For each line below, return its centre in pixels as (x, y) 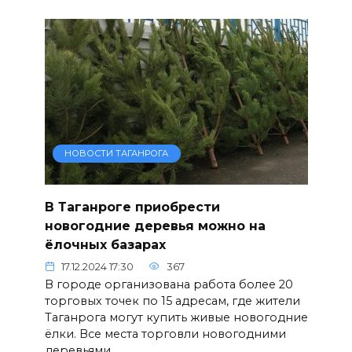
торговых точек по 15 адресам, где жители (172, 301)
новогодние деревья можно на (155, 225)
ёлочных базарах (105, 244)
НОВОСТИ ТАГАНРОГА (117, 154)
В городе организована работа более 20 (169, 285)
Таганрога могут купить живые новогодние (176, 318)
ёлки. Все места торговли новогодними (165, 334)
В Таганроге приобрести (132, 207)
